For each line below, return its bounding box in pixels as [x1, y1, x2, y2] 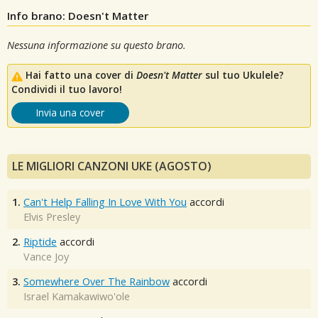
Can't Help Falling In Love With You [23, 195, 187, 209]
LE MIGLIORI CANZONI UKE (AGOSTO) [12, 158, 212, 175]
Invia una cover [36, 106, 104, 120]
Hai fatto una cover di [26, 68, 136, 82]
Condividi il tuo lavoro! [11, 82, 122, 97]
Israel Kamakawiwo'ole [23, 290, 130, 304]
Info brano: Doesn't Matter [7, 8, 148, 23]
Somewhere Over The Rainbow [23, 275, 170, 289]
